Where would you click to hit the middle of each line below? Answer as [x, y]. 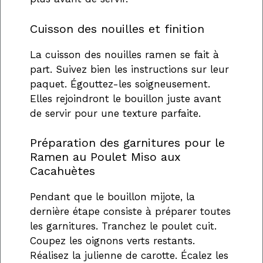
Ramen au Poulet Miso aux [105, 157]
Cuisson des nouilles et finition [117, 28]
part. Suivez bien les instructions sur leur [129, 69]
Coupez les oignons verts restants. [112, 241]
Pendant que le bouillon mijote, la [112, 197]
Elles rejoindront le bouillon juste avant [126, 98]
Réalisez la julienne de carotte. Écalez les [129, 256]
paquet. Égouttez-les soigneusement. [120, 84]
